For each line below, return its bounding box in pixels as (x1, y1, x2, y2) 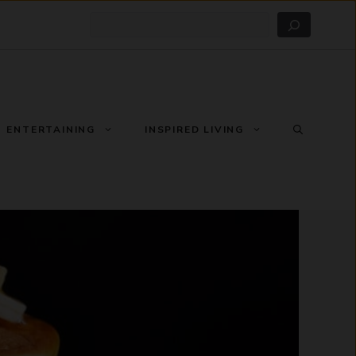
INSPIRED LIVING (145, 123, 244, 137)
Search (89, 12, 133, 31)
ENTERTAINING (6, 123, 95, 137)
